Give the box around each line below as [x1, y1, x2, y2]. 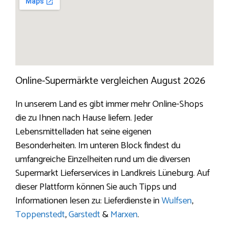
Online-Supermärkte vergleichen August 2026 [15, 73, 205, 90]
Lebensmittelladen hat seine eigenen [15, 124, 151, 140]
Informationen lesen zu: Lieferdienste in [15, 193, 162, 209]
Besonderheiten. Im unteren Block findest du [15, 138, 180, 154]
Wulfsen [162, 193, 192, 209]
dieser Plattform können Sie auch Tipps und [15, 179, 176, 195]
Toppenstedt [15, 207, 65, 223]
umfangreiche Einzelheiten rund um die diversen [15, 152, 190, 168]
